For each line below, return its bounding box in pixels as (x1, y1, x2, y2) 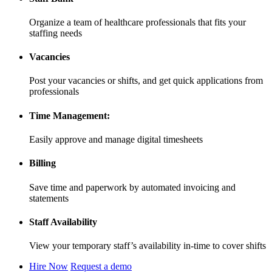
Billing (29, 158, 56, 169)
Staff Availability (29, 216, 97, 227)
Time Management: (29, 110, 110, 121)
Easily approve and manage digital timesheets (29, 134, 203, 144)
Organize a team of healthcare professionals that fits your (29, 16, 246, 27)
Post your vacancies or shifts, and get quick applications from (29, 75, 263, 86)
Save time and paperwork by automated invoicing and (29, 182, 236, 192)
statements (29, 192, 69, 203)
